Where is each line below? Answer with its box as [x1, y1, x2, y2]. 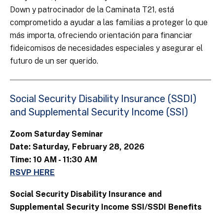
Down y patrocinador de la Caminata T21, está [10, 5, 174, 15]
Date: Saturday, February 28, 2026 [10, 142, 145, 152]
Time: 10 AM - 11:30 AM [10, 155, 97, 165]
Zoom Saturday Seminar [10, 129, 103, 139]
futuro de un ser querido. [10, 56, 98, 66]
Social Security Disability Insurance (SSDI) [10, 93, 196, 105]
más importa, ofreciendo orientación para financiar [10, 31, 192, 40]
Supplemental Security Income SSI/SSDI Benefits [10, 202, 202, 212]
